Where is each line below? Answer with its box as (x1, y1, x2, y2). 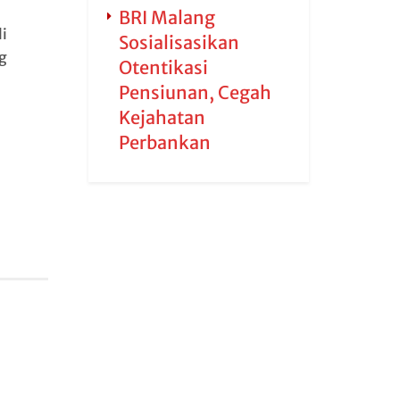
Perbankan (118, 131, 211, 154)
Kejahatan (118, 106, 205, 129)
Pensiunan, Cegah (118, 81, 271, 104)
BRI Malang (118, 6, 215, 29)
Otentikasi (118, 56, 208, 79)
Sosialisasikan (118, 31, 239, 54)
